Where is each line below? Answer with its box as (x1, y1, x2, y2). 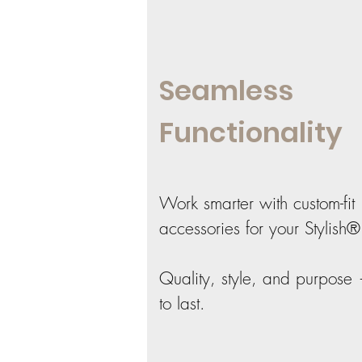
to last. (159, 293, 205, 315)
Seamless (159, 71, 293, 111)
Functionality (159, 113, 343, 153)
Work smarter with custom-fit (159, 192, 355, 215)
